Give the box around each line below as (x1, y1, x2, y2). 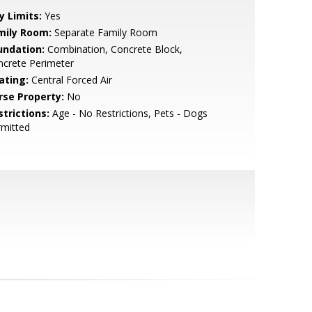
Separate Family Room (51, 26, 157, 39)
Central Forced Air (28, 73, 112, 86)
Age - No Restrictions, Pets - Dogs (49, 107, 208, 120)
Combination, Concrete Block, (44, 42, 182, 56)
